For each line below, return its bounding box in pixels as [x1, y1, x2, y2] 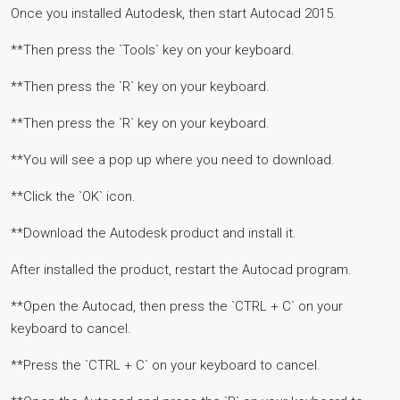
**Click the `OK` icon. [11, 188, 136, 204]
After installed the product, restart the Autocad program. [11, 262, 352, 278]
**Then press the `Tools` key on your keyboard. [11, 42, 295, 58]
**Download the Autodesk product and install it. [11, 225, 296, 241]
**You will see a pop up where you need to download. [11, 152, 335, 168]
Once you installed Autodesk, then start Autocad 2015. [11, 5, 337, 21]
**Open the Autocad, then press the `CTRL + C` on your [11, 298, 343, 314]
